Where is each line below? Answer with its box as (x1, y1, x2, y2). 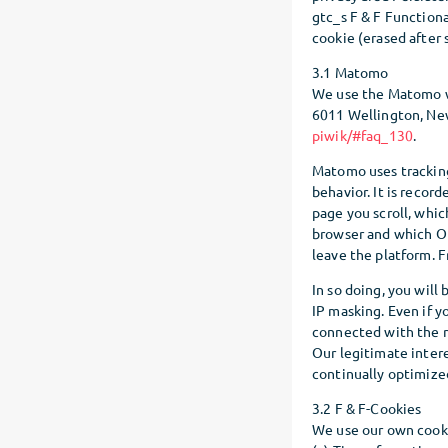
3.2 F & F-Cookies (312, 399, 422, 417)
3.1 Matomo (312, 63, 389, 81)
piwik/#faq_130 (312, 126, 413, 144)
